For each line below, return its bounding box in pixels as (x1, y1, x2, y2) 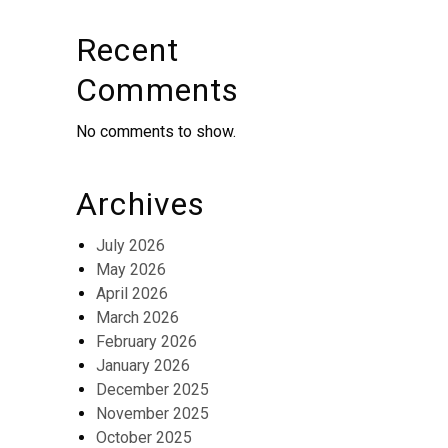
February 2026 (96, 332, 197, 351)
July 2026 (96, 236, 165, 255)
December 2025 (96, 380, 209, 399)
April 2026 (96, 284, 168, 303)
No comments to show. (76, 122, 236, 141)
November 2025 (96, 404, 209, 423)
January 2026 (96, 356, 190, 375)
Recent (76, 31, 180, 69)
